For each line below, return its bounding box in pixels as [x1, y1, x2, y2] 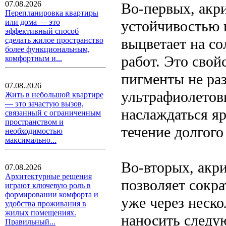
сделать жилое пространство [5, 36, 103, 44]
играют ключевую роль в [5, 181, 91, 190]
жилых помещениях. [5, 208, 76, 217]
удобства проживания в [5, 199, 86, 208]
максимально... [5, 136, 56, 144]
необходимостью [5, 127, 63, 135]
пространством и [5, 118, 64, 126]
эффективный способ [5, 27, 79, 35]
